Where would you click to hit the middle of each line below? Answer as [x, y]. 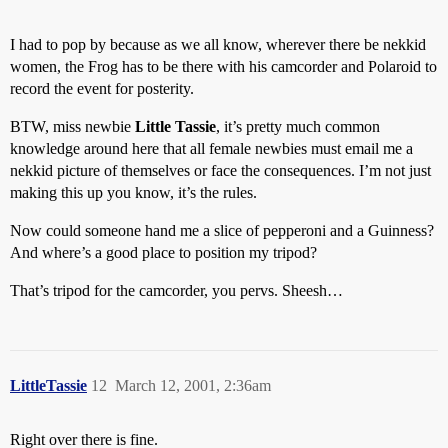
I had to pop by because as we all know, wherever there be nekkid [218, 44]
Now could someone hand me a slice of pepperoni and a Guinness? [222, 230]
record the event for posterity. [102, 88]
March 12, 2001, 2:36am [193, 385]
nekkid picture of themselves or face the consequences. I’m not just [220, 170]
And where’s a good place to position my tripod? [163, 252]
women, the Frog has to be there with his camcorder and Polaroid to [223, 66]
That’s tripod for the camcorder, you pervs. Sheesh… [176, 290]
